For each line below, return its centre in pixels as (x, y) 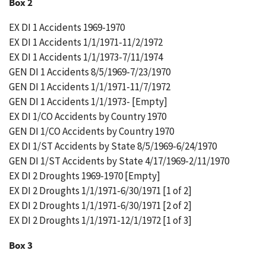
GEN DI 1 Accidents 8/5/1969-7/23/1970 (90, 72)
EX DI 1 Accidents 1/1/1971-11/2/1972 (86, 42)
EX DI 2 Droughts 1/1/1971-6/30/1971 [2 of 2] (100, 205)
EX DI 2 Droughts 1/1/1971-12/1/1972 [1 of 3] (100, 220)
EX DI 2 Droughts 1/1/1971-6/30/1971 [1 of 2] (100, 191)
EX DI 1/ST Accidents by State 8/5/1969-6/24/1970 (113, 146)
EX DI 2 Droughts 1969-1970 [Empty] (85, 176)
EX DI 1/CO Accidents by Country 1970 (88, 116)
